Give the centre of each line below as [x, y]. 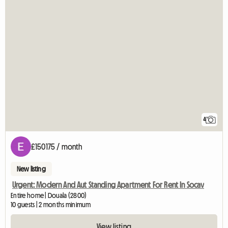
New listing [31, 169]
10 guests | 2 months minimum [51, 204]
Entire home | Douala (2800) [49, 195]
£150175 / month [57, 146]
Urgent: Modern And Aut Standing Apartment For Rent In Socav [108, 184]
